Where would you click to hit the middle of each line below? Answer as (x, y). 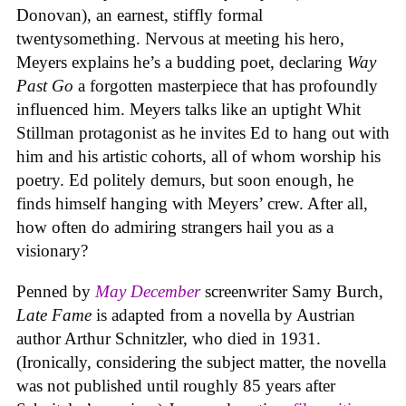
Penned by (56, 292)
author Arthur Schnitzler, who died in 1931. (169, 339)
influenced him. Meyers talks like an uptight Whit (188, 110)
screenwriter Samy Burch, (294, 292)
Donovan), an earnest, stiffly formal (140, 15)
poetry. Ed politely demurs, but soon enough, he (185, 180)
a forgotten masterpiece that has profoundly (228, 86)
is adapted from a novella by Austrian (223, 315)
